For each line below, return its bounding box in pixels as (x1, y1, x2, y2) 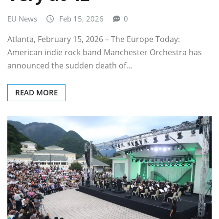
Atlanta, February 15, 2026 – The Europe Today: (7, 34, 180, 45)
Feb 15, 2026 (59, 13, 104, 23)
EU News (7, 13, 37, 23)
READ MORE (15, 88, 58, 98)
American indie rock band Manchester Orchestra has (7, 47, 202, 58)
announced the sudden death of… (7, 60, 132, 71)
